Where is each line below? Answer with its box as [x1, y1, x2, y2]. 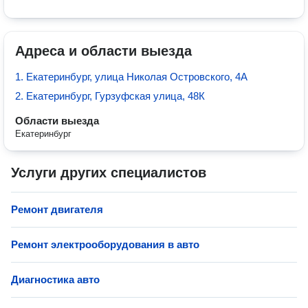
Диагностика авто [11, 274, 100, 285]
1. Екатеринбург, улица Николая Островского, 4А [15, 71, 247, 82]
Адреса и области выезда [15, 43, 192, 58]
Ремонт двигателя [11, 203, 103, 215]
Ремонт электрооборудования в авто [11, 239, 199, 250]
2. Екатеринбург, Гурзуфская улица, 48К [15, 90, 205, 102]
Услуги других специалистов [11, 165, 206, 180]
